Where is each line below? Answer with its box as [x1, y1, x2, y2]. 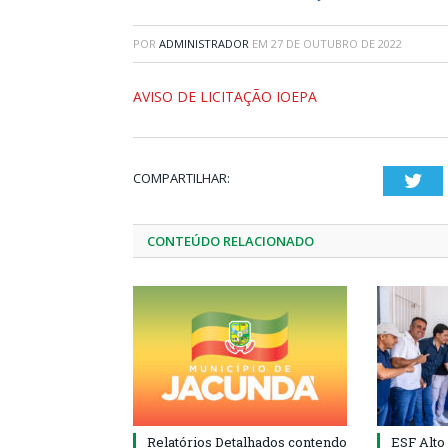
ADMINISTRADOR [159, 36, 249, 51]
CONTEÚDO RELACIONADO [147, 232, 314, 250]
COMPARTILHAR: [133, 169, 230, 187]
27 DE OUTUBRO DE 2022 [271, 36, 402, 51]
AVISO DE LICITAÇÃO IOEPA [133, 87, 317, 106]
